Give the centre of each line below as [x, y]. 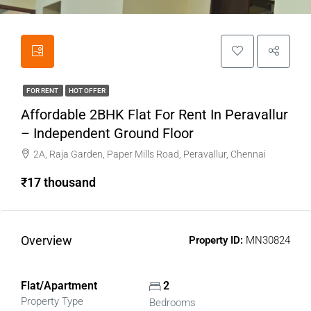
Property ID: [216, 240]
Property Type [52, 301]
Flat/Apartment [59, 286]
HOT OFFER [87, 91]
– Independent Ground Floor [107, 133]
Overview [47, 241]
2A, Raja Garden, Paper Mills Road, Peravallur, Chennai [150, 154]
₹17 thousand [58, 182]
